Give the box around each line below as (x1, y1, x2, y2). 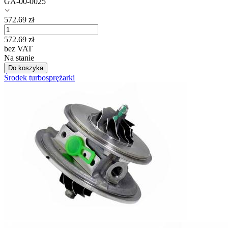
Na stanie (4, 53, 34, 63)
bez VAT (4, 44, 33, 53)
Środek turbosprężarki (4, 73, 75, 82)
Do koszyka (8, 64, 43, 72)
